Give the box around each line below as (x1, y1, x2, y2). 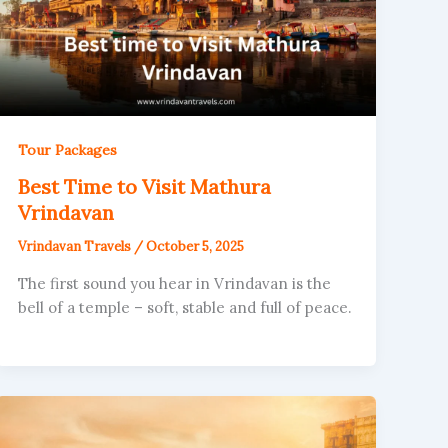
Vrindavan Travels (18, 238, 135, 256)
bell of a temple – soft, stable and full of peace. (18, 297, 353, 317)
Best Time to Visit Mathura (18, 174, 272, 200)
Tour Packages (18, 141, 118, 160)
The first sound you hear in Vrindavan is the (18, 273, 332, 293)
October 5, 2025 (146, 238, 245, 256)
